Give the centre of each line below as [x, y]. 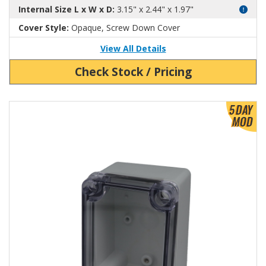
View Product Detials [49, 107]
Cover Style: [44, 27]
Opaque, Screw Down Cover [124, 27]
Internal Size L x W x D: [66, 9]
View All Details [133, 48]
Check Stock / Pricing [133, 71]
